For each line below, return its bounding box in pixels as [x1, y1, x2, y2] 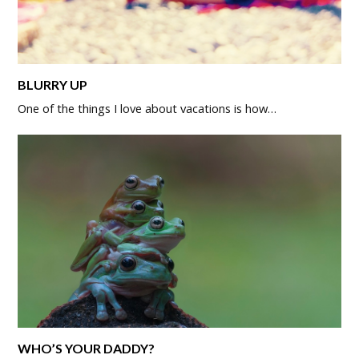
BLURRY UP [18, 76, 88, 92]
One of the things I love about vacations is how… [18, 99, 277, 116]
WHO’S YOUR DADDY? [18, 341, 155, 357]
